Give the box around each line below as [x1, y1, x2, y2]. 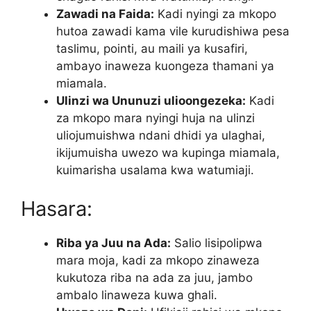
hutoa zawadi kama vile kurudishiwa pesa [56, 24, 289, 39]
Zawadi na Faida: [56, 7, 154, 22]
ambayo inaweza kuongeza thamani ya [56, 59, 274, 74]
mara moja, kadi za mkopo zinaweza [56, 253, 260, 267]
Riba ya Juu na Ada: [56, 235, 171, 250]
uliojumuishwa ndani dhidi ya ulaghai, [56, 128, 265, 143]
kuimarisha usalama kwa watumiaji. [56, 163, 254, 178]
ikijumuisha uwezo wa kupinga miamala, [56, 146, 280, 160]
